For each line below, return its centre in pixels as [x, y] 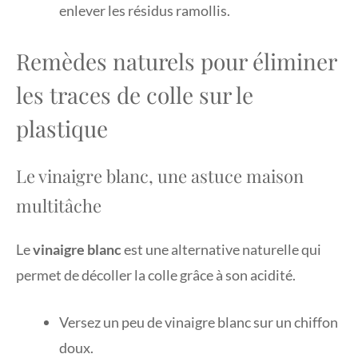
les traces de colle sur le [135, 94]
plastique [62, 128]
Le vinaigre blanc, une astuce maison [160, 175]
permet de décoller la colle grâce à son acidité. [156, 274]
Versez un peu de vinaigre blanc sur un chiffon [199, 322]
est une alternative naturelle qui [221, 249]
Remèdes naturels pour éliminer [176, 61]
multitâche [59, 205]
